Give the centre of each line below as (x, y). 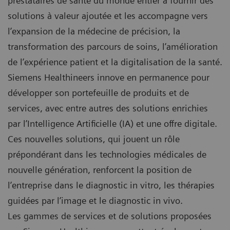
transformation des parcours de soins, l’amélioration (113, 46)
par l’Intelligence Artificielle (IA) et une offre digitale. (112, 123)
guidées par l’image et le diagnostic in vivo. (95, 200)
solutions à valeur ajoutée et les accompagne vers (108, 15)
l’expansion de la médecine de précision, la (94, 31)
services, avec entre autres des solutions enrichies (108, 108)
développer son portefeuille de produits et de (98, 92)
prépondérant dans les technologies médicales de (107, 154)
